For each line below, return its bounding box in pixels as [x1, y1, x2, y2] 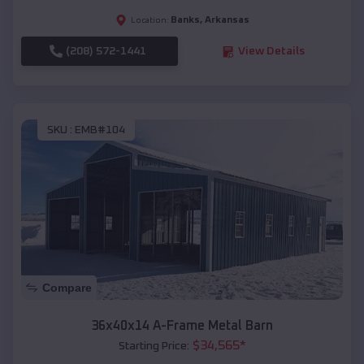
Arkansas [204, 15, 249, 26]
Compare [42, 281, 92, 295]
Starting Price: [118, 340, 189, 353]
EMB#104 [75, 123, 125, 136]
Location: [130, 16, 169, 25]
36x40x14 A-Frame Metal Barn [91, 319, 273, 333]
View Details [237, 45, 305, 58]
